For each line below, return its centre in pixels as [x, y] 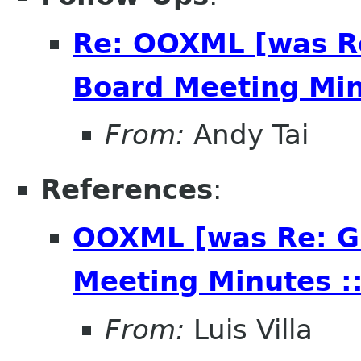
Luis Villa [249, 329]
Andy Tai [247, 135]
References [127, 190]
